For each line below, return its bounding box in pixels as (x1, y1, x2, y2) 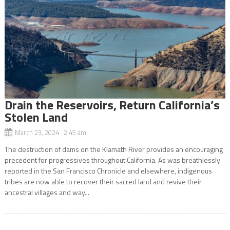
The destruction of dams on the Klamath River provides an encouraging (4, 143, 223, 155)
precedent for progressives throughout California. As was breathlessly (4, 154, 220, 165)
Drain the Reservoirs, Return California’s (4, 95, 220, 114)
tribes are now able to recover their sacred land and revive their (4, 176, 202, 187)
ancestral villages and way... (4, 186, 89, 198)
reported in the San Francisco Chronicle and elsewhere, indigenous (4, 165, 212, 176)
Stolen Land (4, 107, 68, 126)
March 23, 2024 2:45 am (14, 127, 86, 138)
